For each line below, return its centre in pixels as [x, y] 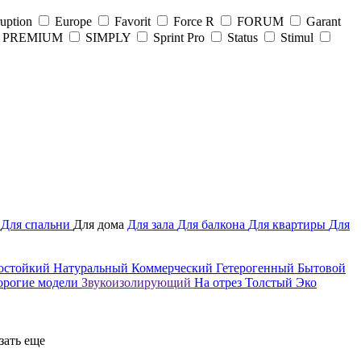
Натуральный [92, 268]
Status [243, 37]
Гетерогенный [257, 268]
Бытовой [322, 268]
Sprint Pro [179, 37]
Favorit [133, 21]
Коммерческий [174, 268]
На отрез [220, 282]
